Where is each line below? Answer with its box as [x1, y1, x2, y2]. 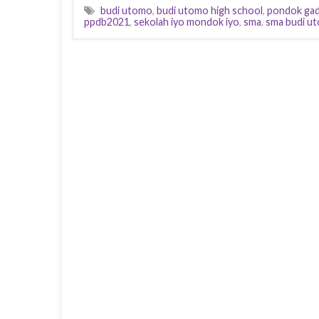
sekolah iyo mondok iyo [134, 15, 239, 28]
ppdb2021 [84, 15, 130, 28]
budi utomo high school [157, 4, 263, 16]
